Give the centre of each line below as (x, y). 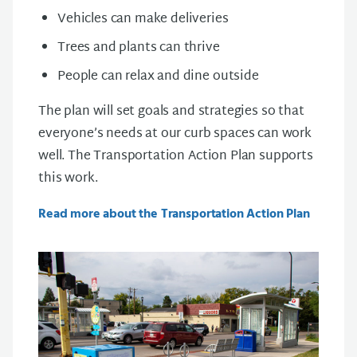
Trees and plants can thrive (139, 48)
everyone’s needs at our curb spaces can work (175, 134)
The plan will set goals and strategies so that (171, 112)
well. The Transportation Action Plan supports (176, 157)
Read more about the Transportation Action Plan (174, 214)
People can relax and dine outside (158, 77)
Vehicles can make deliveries (143, 20)
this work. (68, 179)
